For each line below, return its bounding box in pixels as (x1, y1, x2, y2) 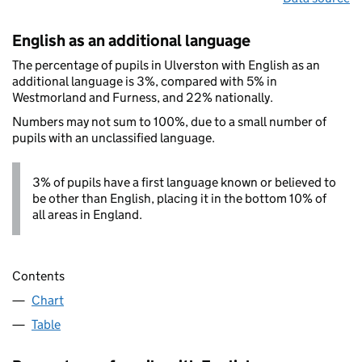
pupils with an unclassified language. (12, 129, 215, 145)
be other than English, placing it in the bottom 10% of (32, 190, 326, 206)
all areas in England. (32, 206, 142, 222)
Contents (12, 268, 65, 284)
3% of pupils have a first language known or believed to (32, 174, 336, 190)
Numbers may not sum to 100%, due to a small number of (12, 113, 326, 129)
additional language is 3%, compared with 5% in (12, 73, 277, 89)
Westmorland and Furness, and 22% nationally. (12, 89, 273, 105)
